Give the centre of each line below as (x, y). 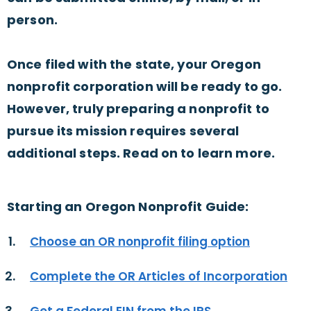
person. (32, 20)
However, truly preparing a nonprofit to (138, 109)
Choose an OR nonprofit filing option (140, 242)
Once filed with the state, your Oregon (134, 65)
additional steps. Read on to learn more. (141, 153)
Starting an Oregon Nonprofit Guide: (128, 207)
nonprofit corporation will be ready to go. (145, 87)
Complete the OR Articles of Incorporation (159, 277)
